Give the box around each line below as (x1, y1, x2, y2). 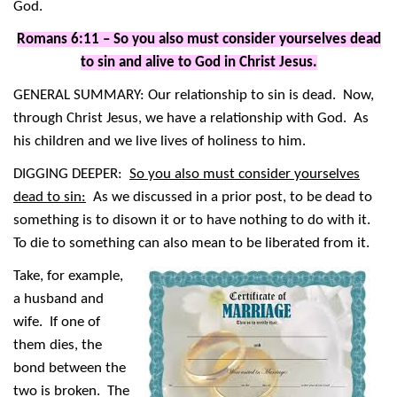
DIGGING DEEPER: (13, 167, 129, 183)
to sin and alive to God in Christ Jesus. (80, 55, 317, 71)
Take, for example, (13, 269, 123, 284)
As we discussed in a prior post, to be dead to (86, 190, 372, 206)
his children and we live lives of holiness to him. (13, 134, 313, 150)
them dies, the (13, 338, 102, 354)
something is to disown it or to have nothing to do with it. (13, 213, 374, 229)
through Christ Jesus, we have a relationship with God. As (13, 111, 369, 127)
